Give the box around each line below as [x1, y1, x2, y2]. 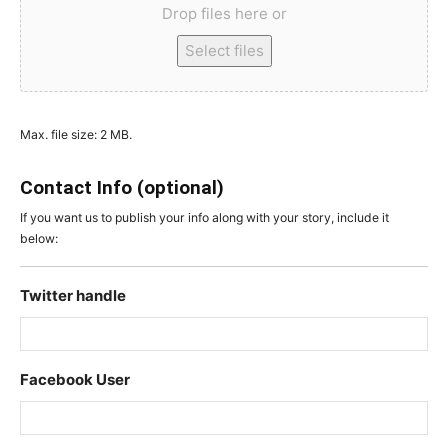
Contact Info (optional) [20, 176, 224, 199]
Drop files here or [161, 3, 287, 23]
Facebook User [20, 369, 130, 389]
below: [20, 230, 58, 246]
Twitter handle [20, 285, 126, 305]
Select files [184, 40, 264, 60]
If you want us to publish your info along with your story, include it [20, 209, 389, 225]
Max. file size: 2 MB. [20, 126, 132, 142]
